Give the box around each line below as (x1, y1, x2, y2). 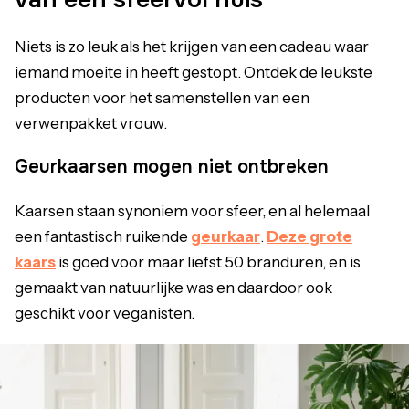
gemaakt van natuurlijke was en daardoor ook (15, 278, 332, 297)
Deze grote (267, 227, 352, 246)
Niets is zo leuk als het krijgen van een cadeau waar (15, 37, 369, 56)
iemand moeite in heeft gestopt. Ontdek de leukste (15, 63, 372, 81)
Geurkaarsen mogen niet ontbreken (15, 155, 329, 178)
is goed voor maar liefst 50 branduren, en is (56, 253, 361, 271)
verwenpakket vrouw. (15, 114, 167, 132)
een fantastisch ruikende (15, 227, 191, 246)
